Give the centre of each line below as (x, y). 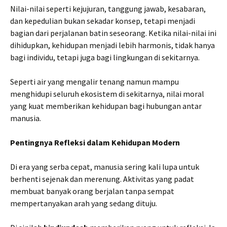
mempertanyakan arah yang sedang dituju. (84, 203)
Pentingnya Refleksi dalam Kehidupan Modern (95, 142)
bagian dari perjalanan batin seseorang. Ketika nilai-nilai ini (113, 33)
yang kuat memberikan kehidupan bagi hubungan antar (106, 106)
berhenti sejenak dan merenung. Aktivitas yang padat (102, 179)
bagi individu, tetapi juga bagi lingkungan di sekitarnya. (105, 57)
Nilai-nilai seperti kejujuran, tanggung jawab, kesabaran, (108, 9)
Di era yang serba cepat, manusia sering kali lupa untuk (105, 167)
